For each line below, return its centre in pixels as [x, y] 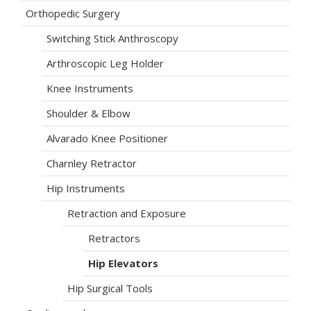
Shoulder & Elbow [89, 114]
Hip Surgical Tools [110, 288]
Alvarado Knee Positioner [107, 138]
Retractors [114, 238]
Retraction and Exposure [127, 213]
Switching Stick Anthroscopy [112, 39]
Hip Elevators [123, 263]
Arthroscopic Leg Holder [105, 64]
